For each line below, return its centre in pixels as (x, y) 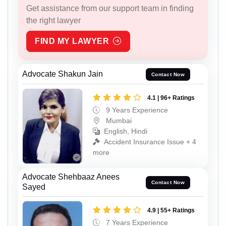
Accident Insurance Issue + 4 (150, 142)
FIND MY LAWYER (72, 41)
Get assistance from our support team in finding (110, 8)
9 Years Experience (136, 110)
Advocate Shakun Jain (63, 74)
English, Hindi (126, 131)
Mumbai (118, 121)
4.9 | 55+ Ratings (171, 210)
